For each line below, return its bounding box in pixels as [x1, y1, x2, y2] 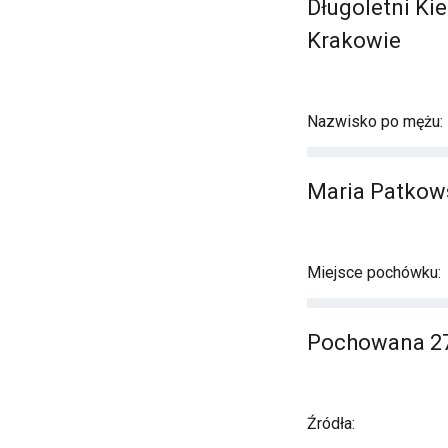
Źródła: [307, 414, 355, 433]
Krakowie [307, 28, 401, 53]
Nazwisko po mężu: [307, 112, 443, 131]
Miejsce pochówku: [307, 263, 441, 282]
